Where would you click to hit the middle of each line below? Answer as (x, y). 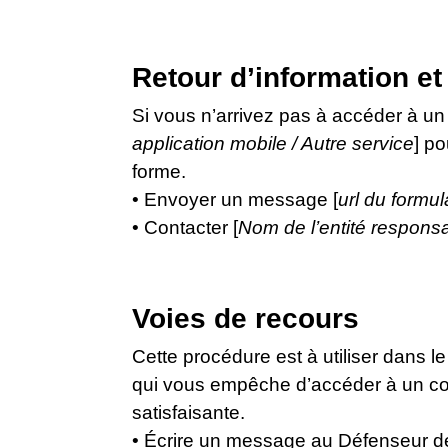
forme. (159, 171)
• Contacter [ (185, 227)
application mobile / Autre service (273, 143)
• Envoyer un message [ (235, 199)
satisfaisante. (188, 412)
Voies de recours (245, 318)
